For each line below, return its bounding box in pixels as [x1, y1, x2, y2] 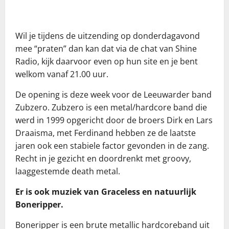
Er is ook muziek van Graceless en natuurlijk [15, 186, 196, 198]
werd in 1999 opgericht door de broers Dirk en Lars [15, 114, 213, 126]
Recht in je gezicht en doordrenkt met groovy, [15, 153, 191, 165]
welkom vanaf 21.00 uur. [15, 68, 108, 80]
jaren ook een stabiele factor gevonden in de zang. [15, 140, 209, 152]
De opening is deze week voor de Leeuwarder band [15, 89, 212, 101]
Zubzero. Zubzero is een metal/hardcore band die [15, 102, 207, 113]
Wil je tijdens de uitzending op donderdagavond [15, 30, 200, 42]
